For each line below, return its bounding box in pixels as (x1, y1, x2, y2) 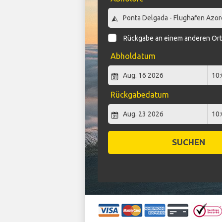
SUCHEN (171, 137, 205, 147)
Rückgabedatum (110, 90, 169, 100)
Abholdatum (110, 52, 156, 61)
